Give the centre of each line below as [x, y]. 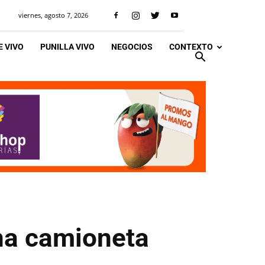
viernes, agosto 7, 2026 [53, 15]
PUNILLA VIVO [67, 47]
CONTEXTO [191, 47]
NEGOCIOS [132, 47]
